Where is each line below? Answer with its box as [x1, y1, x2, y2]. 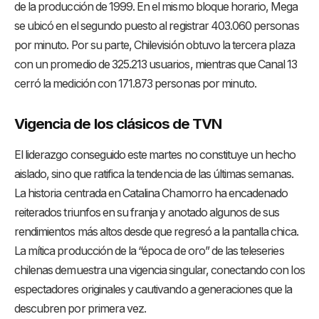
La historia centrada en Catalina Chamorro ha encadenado [14, 187, 288, 201]
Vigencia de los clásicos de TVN [14, 114, 222, 132]
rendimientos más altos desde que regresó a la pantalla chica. [14, 225, 298, 239]
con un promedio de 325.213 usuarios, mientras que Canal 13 [14, 58, 298, 72]
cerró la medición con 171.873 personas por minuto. [14, 77, 257, 91]
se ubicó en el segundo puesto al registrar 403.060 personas [14, 19, 299, 33]
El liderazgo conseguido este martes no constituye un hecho [14, 148, 296, 162]
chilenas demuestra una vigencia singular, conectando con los [14, 263, 305, 278]
